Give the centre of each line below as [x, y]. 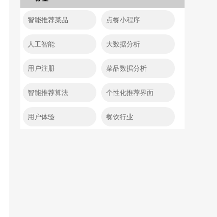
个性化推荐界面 [130, 93]
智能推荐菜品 [48, 20]
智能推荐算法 [48, 93]
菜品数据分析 [127, 68]
